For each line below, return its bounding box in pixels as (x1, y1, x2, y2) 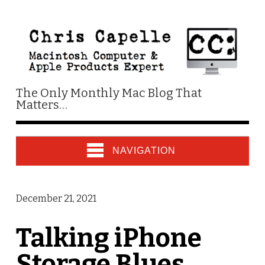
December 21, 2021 (15, 192, 96, 204)
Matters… (15, 97, 67, 112)
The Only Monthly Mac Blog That (15, 85, 202, 100)
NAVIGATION (112, 145, 176, 156)
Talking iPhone (15, 222, 202, 254)
